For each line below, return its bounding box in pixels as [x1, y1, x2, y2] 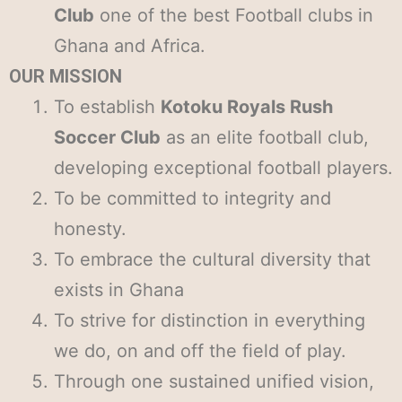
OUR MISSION [9, 66, 122, 87]
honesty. [54, 218, 127, 240]
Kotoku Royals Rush [161, 96, 333, 118]
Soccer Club [54, 127, 161, 148]
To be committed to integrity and [54, 188, 331, 209]
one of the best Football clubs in [94, 4, 373, 26]
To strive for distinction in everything [54, 310, 365, 331]
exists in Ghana [54, 279, 184, 301]
